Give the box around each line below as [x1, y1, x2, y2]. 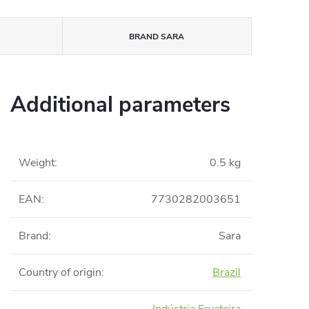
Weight [19, 155, 54, 170]
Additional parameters [10, 90, 230, 119]
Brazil [212, 265, 241, 280]
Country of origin [19, 265, 101, 280]
